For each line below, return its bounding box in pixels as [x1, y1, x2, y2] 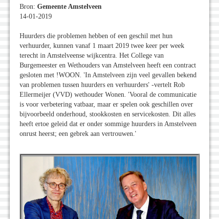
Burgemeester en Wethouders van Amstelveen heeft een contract [20, 62, 196, 69]
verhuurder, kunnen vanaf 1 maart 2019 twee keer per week [20, 42, 184, 50]
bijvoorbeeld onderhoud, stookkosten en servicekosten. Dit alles [20, 110, 196, 118]
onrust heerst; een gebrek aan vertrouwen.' [20, 130, 136, 138]
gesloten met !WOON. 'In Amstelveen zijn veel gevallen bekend [20, 71, 197, 79]
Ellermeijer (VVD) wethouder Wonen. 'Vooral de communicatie [20, 91, 197, 99]
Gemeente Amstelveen [37, 3, 102, 11]
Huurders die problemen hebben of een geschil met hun [20, 32, 173, 40]
